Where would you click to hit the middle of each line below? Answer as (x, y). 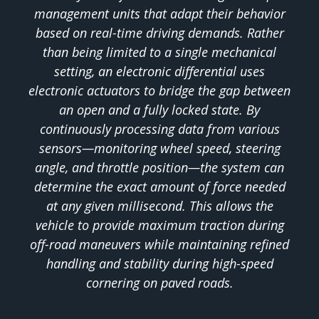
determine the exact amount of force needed (159, 187)
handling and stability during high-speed (159, 264)
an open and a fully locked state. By (159, 110)
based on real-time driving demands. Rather (159, 33)
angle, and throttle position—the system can (159, 168)
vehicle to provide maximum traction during (159, 225)
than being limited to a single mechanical (159, 52)
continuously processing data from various (159, 129)
